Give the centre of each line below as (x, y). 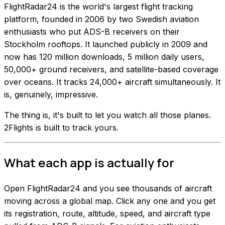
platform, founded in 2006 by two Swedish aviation (101, 19)
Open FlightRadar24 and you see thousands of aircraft (108, 188)
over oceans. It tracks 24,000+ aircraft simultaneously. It (112, 82)
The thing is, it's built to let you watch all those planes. (107, 115)
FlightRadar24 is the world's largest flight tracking (98, 7)
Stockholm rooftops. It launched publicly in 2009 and (106, 44)
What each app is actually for (89, 163)
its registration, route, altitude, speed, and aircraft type (107, 213)
